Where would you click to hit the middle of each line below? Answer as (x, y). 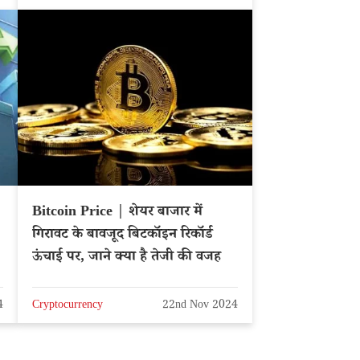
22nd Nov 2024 (200, 307)
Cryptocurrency (67, 307)
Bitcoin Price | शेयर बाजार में (117, 213)
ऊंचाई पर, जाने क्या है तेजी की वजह (127, 258)
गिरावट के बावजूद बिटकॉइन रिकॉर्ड (123, 235)
